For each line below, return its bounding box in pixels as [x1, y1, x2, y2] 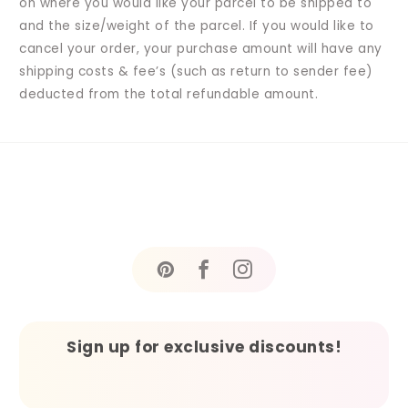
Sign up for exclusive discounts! [66, 336, 342, 359]
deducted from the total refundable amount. [19, 86, 319, 104]
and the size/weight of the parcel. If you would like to [19, 17, 374, 36]
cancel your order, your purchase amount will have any [19, 40, 382, 58]
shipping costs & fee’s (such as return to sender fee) [19, 63, 373, 81]
